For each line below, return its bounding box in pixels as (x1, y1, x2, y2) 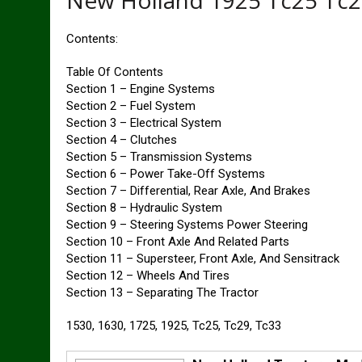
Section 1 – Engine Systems (66, 82, 215, 96)
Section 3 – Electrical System (66, 116, 221, 130)
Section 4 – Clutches (66, 133, 177, 147)
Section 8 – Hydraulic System (66, 200, 222, 215)
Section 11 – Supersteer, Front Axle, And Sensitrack (66, 251, 339, 266)
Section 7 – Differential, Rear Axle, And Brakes (66, 183, 310, 198)
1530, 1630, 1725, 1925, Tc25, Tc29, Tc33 (66, 318, 281, 333)
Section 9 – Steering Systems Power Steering (66, 217, 308, 232)
